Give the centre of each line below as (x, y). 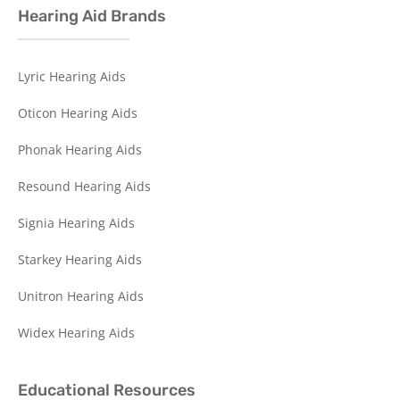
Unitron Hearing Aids (81, 296)
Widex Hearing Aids (76, 332)
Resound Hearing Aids (84, 186)
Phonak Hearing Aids (80, 149)
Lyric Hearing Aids (72, 76)
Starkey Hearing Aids (80, 259)
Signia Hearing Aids (76, 222)
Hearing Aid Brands (92, 16)
